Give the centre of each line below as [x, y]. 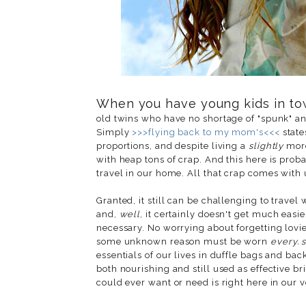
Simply [114, 132]
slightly [266, 145]
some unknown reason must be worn [184, 241]
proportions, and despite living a [172, 145]
